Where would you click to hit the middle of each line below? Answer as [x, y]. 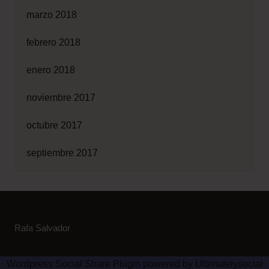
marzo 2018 [51, 14]
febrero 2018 [53, 42]
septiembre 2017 [62, 153]
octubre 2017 [54, 125]
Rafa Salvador [42, 228]
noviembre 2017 [61, 97]
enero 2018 [50, 70]
